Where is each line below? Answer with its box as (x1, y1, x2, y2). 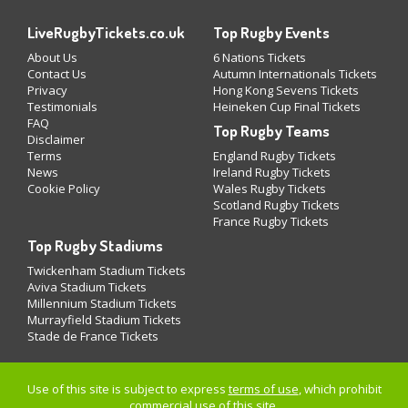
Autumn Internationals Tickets (213, 66, 377, 83)
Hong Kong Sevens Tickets (213, 82, 359, 99)
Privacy (27, 82, 67, 99)
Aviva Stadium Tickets (27, 279, 147, 296)
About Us (27, 49, 77, 66)
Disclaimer (27, 131, 85, 148)
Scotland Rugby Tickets (213, 197, 340, 214)
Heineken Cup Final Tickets (213, 98, 361, 116)
